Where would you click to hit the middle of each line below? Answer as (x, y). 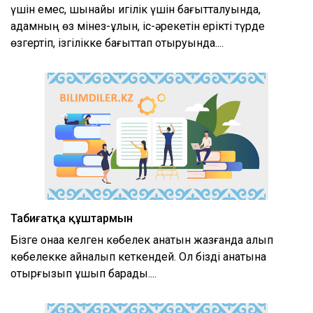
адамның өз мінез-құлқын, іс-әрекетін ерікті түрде (138, 26)
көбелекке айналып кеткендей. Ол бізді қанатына (138, 257)
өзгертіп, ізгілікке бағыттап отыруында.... (117, 43)
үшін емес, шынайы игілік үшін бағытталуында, (136, 9)
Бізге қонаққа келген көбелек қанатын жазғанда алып (142, 240)
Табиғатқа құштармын (72, 219)
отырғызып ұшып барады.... (83, 274)
